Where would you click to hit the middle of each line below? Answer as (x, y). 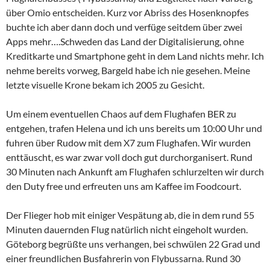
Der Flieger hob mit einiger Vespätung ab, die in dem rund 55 (130, 215)
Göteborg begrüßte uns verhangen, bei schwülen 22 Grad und (133, 244)
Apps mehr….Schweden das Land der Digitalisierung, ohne (125, 41)
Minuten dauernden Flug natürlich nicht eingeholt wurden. (127, 229)
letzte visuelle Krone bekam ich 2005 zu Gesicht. (105, 85)
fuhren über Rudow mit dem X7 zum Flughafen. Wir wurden (128, 143)
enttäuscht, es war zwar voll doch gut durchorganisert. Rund (129, 157)
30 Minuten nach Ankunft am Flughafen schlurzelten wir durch (135, 171)
